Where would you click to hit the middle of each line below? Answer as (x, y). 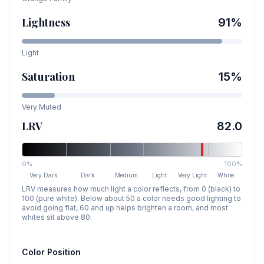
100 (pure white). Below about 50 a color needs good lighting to (131, 198)
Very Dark (44, 175)
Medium (127, 175)
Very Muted (42, 107)
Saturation (48, 77)
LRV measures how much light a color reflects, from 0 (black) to (131, 189)
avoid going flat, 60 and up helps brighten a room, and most (125, 208)
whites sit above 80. (57, 217)
